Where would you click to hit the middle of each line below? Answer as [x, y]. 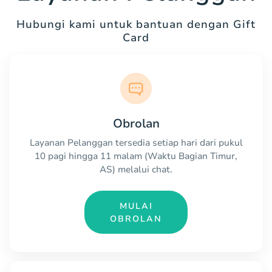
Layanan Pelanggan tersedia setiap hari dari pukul [136, 143]
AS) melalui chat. [136, 170]
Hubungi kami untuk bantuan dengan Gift [136, 25]
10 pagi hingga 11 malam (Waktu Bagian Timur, [136, 156]
